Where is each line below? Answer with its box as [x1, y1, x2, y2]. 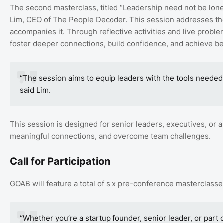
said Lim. [20, 85, 51, 95]
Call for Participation [10, 155, 110, 167]
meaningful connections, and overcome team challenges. [10, 131, 211, 141]
